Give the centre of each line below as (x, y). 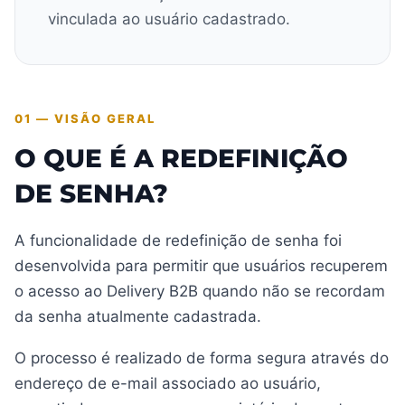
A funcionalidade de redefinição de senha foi (178, 241)
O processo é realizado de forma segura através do (202, 358)
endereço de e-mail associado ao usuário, (168, 384)
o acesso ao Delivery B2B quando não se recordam (200, 292)
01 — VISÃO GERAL (85, 119)
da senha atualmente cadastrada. (138, 317)
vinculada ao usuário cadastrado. (169, 19)
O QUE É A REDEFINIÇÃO (181, 159)
